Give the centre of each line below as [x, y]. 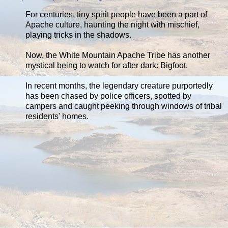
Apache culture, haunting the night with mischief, [112, 24]
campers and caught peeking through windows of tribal [124, 106]
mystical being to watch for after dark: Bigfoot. [107, 65]
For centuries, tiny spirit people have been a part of [116, 14]
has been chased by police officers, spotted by [108, 96]
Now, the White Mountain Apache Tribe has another [118, 55]
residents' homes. [57, 116]
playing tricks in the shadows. [78, 35]
